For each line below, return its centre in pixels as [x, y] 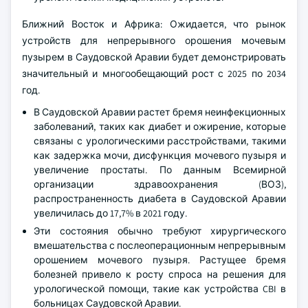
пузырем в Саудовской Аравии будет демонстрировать [154, 57]
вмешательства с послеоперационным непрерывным [160, 245]
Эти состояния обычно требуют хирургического [160, 231]
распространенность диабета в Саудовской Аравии [160, 199]
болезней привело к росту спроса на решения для [160, 274]
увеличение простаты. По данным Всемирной [160, 170]
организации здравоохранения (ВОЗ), [160, 184]
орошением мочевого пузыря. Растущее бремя [160, 260]
